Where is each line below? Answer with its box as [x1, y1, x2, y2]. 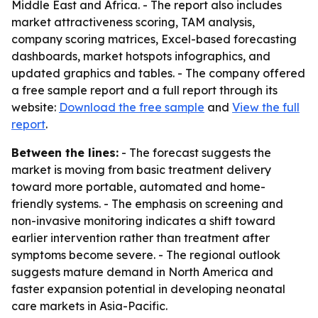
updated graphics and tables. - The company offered [11, 66, 305, 80]
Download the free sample [59, 100, 204, 114]
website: [11, 100, 59, 114]
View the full [232, 100, 300, 114]
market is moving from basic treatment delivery [11, 163, 271, 177]
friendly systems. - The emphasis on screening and [11, 197, 283, 211]
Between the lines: [11, 146, 119, 160]
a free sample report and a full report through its [11, 83, 278, 97]
